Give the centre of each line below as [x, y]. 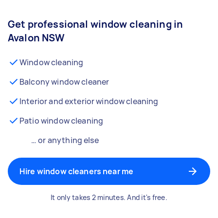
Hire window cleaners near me [77, 171]
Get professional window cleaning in [96, 24]
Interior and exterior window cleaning [89, 101]
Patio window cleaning [62, 121]
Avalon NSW [36, 38]
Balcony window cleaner [64, 82]
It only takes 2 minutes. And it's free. [109, 197]
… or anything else [65, 140]
